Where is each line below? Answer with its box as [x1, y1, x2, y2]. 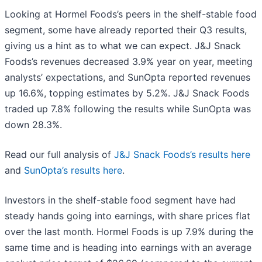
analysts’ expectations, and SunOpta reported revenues [5, 71, 250, 84]
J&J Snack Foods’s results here [114, 149, 250, 161]
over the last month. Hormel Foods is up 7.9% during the [5, 226, 253, 238]
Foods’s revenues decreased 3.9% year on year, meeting [5, 56, 253, 68]
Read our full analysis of [5, 149, 114, 161]
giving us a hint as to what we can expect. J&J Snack [5, 40, 241, 52]
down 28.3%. [5, 119, 62, 131]
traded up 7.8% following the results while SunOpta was [5, 103, 251, 115]
